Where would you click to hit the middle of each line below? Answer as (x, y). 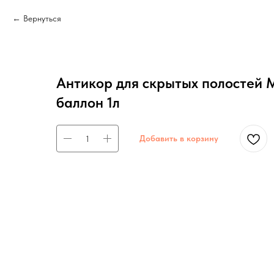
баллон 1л (88, 102)
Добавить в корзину (179, 138)
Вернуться (42, 18)
